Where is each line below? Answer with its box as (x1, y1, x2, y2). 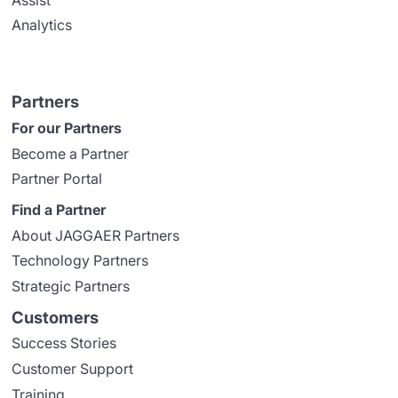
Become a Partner (12, 144, 130, 163)
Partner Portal (12, 170, 103, 188)
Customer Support (12, 360, 134, 378)
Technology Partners (12, 251, 149, 270)
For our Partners (12, 118, 123, 137)
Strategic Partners (12, 276, 131, 295)
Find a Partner (12, 201, 107, 219)
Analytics (12, 16, 73, 35)
